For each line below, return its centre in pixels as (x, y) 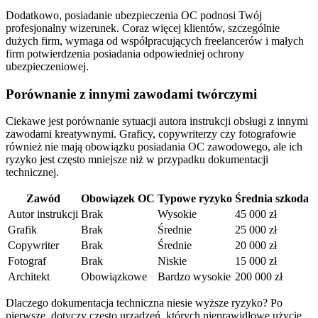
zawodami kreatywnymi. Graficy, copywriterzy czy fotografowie (151, 134)
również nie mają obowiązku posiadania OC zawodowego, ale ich (154, 147)
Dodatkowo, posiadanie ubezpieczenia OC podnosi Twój (134, 15)
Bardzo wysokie (194, 277)
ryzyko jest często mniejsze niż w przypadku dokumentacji (137, 160)
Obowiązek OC (118, 199)
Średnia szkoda (272, 199)
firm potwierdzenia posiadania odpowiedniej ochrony (125, 53)
